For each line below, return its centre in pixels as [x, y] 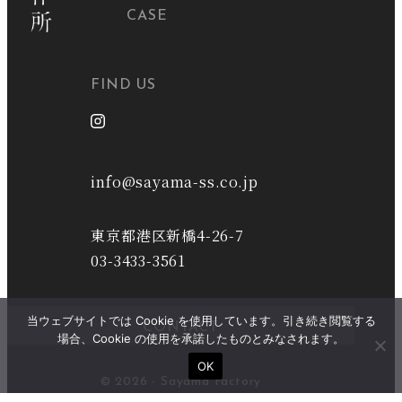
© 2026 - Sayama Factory [181, 382]
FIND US [124, 85]
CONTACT [181, 328]
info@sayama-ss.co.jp [175, 182]
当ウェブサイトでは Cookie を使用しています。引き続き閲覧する [201, 320]
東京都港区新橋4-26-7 [167, 236]
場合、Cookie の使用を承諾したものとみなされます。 [201, 338]
